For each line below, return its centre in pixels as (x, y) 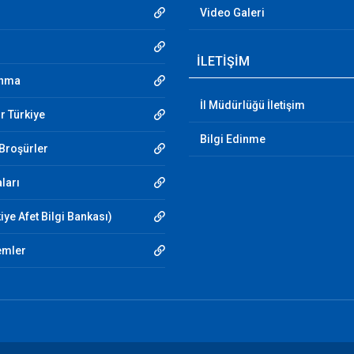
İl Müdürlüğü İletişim (252, 105)
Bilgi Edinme (233, 139)
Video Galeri (232, 13)
